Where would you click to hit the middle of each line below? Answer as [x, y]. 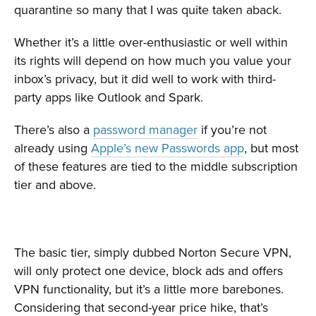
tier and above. [55, 185]
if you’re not [232, 130]
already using [53, 148]
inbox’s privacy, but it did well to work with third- [145, 79]
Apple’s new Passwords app [168, 148]
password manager [145, 130]
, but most [271, 148]
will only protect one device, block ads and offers [148, 271]
